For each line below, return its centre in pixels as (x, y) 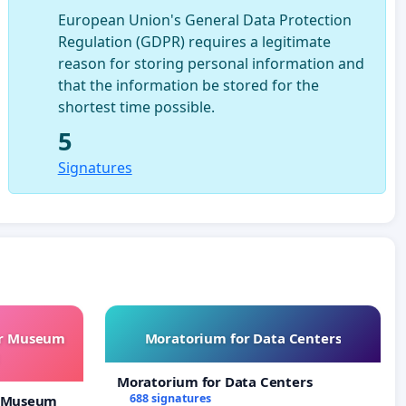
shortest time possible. (136, 106)
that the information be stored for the (188, 85)
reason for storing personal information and (211, 63)
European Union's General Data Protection (204, 19)
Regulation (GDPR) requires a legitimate (194, 41)
